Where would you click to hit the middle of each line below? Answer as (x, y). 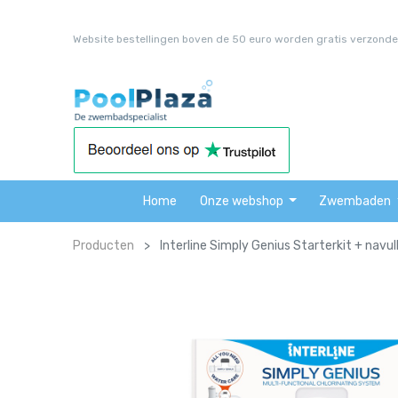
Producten (104, 245)
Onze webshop (241, 202)
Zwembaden (355, 202)
